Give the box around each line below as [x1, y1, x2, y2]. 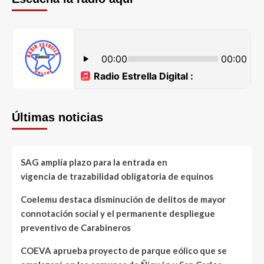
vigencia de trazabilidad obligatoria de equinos [21, 170, 217, 181]
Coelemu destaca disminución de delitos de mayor [21, 193, 226, 204]
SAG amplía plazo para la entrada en [21, 156, 167, 167]
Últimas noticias [12, 110, 103, 124]
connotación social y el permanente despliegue [21, 207, 215, 219]
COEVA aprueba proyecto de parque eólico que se [21, 245, 227, 256]
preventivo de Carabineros [21, 222, 131, 233]
